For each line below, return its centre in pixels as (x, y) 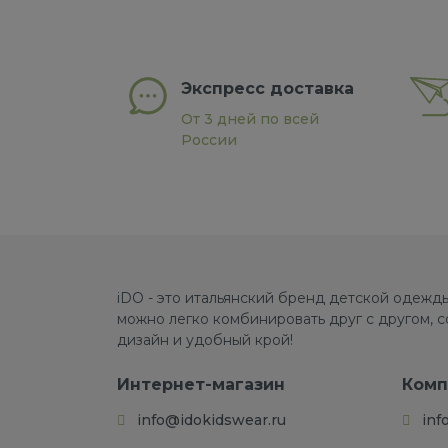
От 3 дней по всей (249, 119)
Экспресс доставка (267, 88)
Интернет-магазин (201, 384)
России (208, 140)
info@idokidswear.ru (211, 420)
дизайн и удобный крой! (207, 340)
